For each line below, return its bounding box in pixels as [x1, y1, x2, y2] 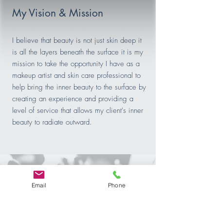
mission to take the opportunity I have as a [12, 58, 140, 69]
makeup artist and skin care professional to [12, 70, 141, 80]
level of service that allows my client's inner [12, 105, 143, 115]
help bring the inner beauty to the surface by [12, 82, 146, 92]
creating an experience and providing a [12, 93, 133, 104]
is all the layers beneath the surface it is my [12, 47, 143, 57]
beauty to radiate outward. [12, 117, 92, 127]
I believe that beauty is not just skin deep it [12, 35, 142, 45]
